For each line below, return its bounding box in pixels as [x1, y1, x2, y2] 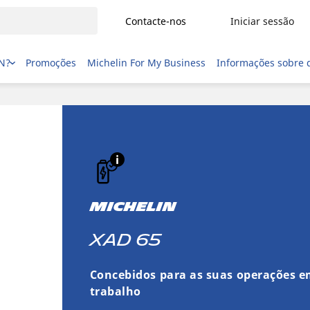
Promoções [26, 55, 76, 69]
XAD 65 [89, 229, 161, 250]
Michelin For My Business [87, 55, 206, 69]
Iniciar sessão [230, 14, 294, 28]
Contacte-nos [125, 14, 186, 28]
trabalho [89, 283, 141, 299]
